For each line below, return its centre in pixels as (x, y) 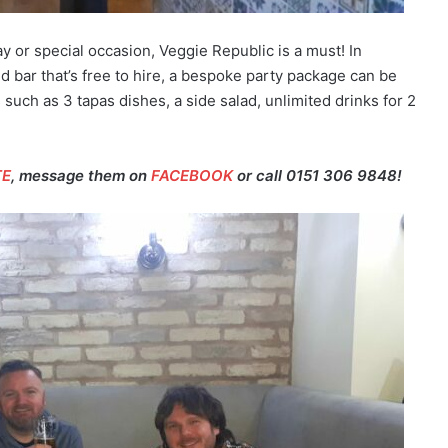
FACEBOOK (192, 176)
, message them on (81, 176)
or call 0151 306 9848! (317, 176)
